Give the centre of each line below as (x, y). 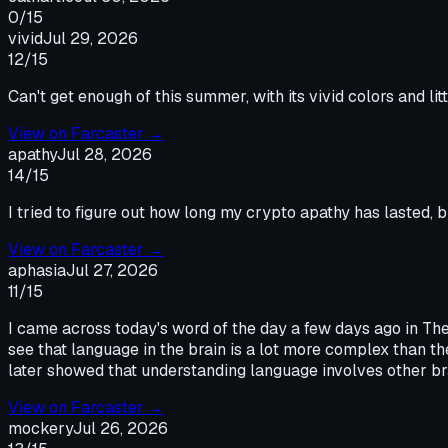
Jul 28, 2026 (104, 154)
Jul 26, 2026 (120, 428)
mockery (40, 428)
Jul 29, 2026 (90, 38)
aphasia (37, 270)
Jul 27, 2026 (112, 270)
